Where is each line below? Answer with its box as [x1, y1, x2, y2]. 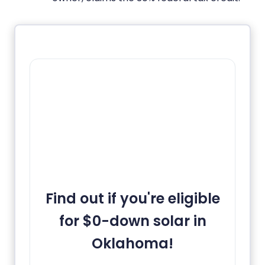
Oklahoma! [92, 233, 173, 253]
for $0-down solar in [59, 211, 206, 231]
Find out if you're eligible [45, 188, 220, 208]
